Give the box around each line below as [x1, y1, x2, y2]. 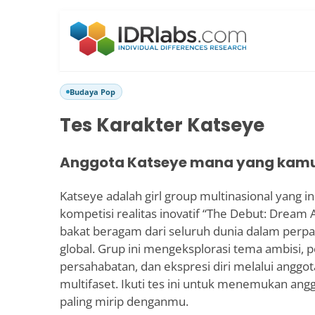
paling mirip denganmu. [60, 292, 188, 309]
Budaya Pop [70, 86, 115, 97]
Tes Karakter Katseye [60, 112, 264, 139]
